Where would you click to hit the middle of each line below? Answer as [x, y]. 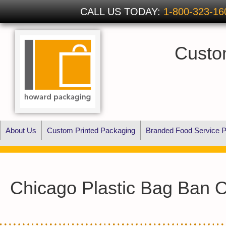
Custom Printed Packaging [91, 130]
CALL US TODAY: [122, 12]
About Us [21, 130]
